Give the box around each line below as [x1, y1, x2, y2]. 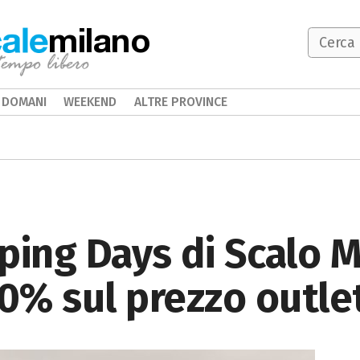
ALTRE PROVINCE [133, 94, 227, 109]
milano [48, 19, 151, 59]
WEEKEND [63, 94, 117, 109]
